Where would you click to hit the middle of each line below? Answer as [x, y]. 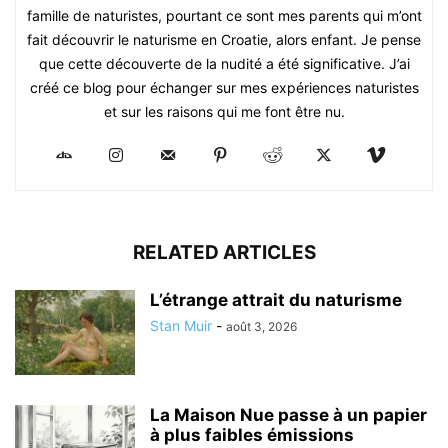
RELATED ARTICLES [224, 253]
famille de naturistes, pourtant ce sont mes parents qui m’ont [224, 16]
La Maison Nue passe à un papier [288, 415]
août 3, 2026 [261, 327]
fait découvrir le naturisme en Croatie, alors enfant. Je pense [224, 40]
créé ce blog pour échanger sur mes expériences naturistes [224, 88]
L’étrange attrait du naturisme [276, 300]
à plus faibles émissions [252, 435]
